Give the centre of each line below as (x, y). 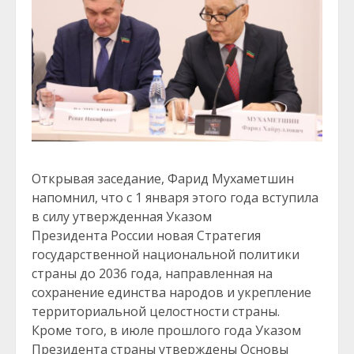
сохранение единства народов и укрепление (171, 292)
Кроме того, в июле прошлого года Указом (166, 330)
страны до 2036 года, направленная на (152, 273)
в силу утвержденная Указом (122, 216)
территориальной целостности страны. (156, 311)
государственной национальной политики (166, 254)
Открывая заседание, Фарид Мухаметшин (163, 178)
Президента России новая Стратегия (146, 235)
